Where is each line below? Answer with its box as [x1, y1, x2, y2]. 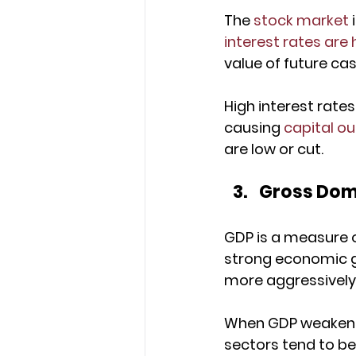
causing [224, 118, 284, 138]
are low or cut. [224, 139, 323, 160]
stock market [253, 10, 349, 31]
